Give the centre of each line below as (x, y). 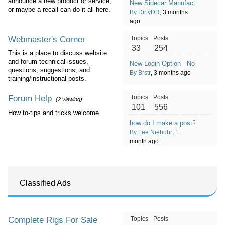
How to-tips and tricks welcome (53, 113)
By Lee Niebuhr (151, 132)
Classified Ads (45, 183)
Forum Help (30, 99)
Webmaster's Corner (47, 39)
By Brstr (140, 73)
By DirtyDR (144, 12)
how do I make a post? (162, 123)
